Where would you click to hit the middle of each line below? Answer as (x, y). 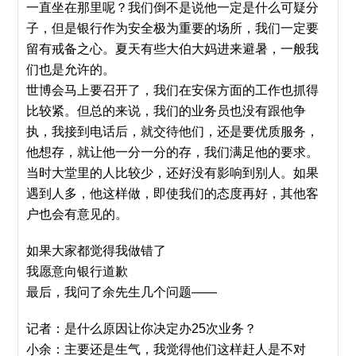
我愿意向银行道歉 (77, 271)
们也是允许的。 (71, 70)
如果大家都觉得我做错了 (97, 251)
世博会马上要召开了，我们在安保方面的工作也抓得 (173, 90)
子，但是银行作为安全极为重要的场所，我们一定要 (173, 28)
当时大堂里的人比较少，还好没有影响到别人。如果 (173, 173)
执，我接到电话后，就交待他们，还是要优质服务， (173, 132)
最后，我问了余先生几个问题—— (122, 292)
